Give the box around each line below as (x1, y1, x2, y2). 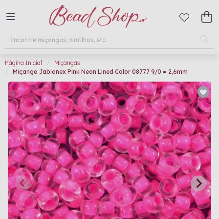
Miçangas (54, 59, 80, 66)
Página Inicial (5, 59, 42, 66)
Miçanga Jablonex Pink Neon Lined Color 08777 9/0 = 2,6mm (13, 68, 188, 75)
